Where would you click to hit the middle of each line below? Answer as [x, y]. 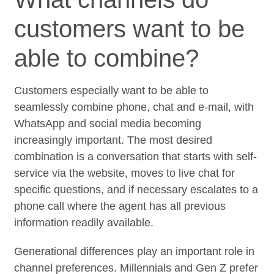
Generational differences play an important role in [135, 251]
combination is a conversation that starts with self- [136, 156]
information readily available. [84, 222]
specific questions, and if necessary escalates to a [136, 189]
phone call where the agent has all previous [120, 206]
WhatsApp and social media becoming [108, 123]
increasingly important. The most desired [113, 140]
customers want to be [130, 28]
